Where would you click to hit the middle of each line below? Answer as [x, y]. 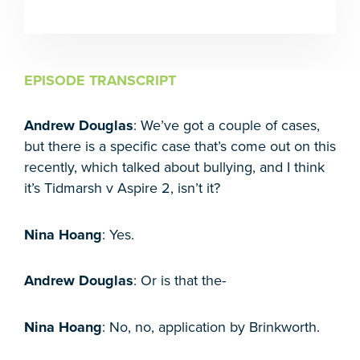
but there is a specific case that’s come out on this [180, 147]
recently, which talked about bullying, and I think [174, 168]
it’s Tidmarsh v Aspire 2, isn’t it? [122, 188]
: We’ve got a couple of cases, [227, 126]
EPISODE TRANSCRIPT [100, 81]
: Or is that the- [180, 281]
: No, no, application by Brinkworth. [211, 327]
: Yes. [118, 234]
